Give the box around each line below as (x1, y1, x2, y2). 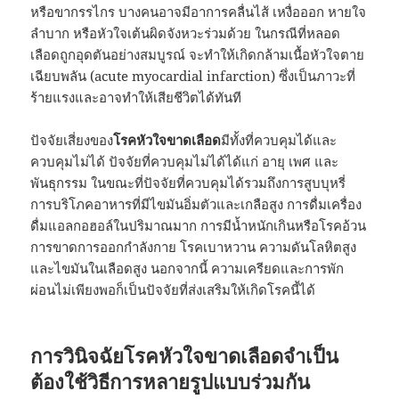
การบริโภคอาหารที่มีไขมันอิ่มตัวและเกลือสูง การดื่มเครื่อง (30, 194, 362, 213)
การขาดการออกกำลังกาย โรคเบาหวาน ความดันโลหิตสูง (30, 237, 357, 256)
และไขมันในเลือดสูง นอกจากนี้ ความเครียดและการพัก (30, 258, 345, 277)
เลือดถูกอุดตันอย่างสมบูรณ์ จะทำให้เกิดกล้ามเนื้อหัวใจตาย (30, 45, 365, 63)
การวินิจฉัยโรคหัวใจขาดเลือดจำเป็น (30, 341, 339, 369)
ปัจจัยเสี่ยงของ (30, 130, 114, 149)
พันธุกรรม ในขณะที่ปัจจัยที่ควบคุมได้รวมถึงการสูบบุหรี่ (30, 173, 346, 191)
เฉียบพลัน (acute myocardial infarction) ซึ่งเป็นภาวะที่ (30, 66, 356, 85)
